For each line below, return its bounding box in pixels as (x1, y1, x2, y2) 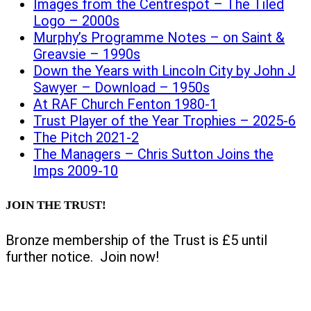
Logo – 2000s (33, 12, 119, 30)
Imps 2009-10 (33, 162, 118, 180)
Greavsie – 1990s (33, 46, 140, 63)
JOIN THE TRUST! (6, 199, 106, 212)
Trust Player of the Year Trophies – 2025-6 (33, 112, 296, 130)
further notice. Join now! (6, 248, 159, 265)
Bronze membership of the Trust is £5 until (6, 231, 267, 249)
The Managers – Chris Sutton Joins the (33, 146, 274, 163)
